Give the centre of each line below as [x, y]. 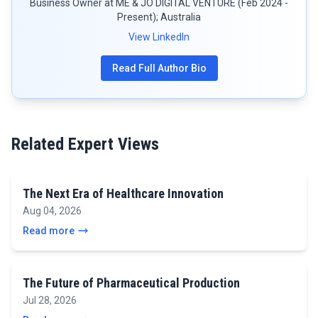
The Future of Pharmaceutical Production [131, 283]
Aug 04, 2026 [52, 211]
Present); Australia [159, 17]
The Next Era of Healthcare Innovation [123, 193]
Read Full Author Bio [159, 68]
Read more [49, 231]
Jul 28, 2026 [50, 300]
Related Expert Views [85, 144]
